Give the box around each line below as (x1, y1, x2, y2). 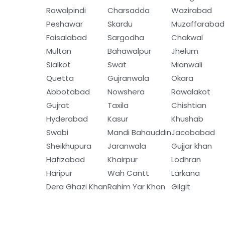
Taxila (107, 99, 129, 110)
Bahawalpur (107, 45, 151, 56)
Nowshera (107, 86, 145, 97)
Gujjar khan (171, 140, 212, 151)
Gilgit (171, 181, 190, 192)
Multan (46, 45, 71, 56)
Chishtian (171, 99, 206, 110)
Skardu (107, 18, 133, 29)
